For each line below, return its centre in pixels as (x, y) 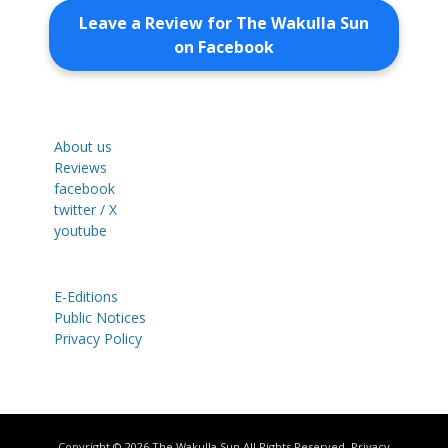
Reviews (80, 167)
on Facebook (224, 46)
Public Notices (100, 317)
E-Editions (86, 296)
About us (83, 146)
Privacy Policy (98, 338)
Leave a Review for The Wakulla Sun (224, 22)
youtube (80, 230)
